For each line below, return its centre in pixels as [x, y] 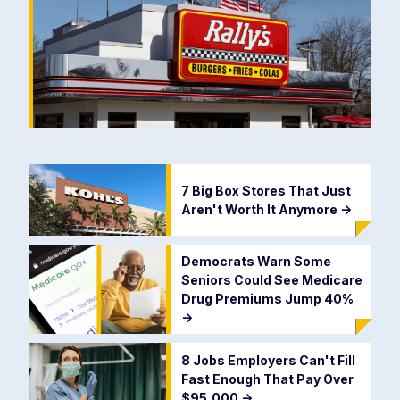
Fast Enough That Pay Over [267, 379]
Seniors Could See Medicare [271, 280]
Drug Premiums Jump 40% [267, 299]
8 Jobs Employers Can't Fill [268, 361]
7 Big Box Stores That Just [266, 191]
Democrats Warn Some [256, 262]
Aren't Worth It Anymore [260, 210]
